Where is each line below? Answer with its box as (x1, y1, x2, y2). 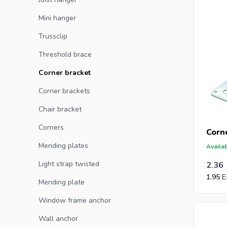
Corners (39, 123, 64, 132)
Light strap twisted (39, 159, 99, 169)
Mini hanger (39, 13, 76, 23)
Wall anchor (39, 214, 78, 223)
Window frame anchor (39, 196, 111, 205)
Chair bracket (39, 104, 82, 114)
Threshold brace (39, 50, 92, 59)
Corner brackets (39, 86, 90, 96)
